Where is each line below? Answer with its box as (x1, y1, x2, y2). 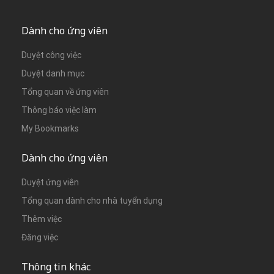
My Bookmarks (21, 123, 79, 133)
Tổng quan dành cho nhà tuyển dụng (21, 195, 163, 206)
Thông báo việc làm (21, 105, 97, 115)
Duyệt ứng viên (21, 177, 79, 187)
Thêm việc (21, 213, 62, 224)
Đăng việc (21, 232, 58, 242)
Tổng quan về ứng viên (21, 86, 109, 97)
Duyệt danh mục (21, 68, 84, 78)
